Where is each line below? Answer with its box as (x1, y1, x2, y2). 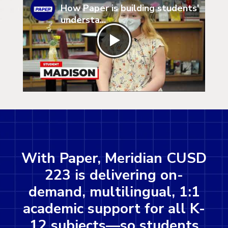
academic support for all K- (23, 199, 205, 219)
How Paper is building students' (61, 2, 199, 14)
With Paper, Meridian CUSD (21, 149, 207, 168)
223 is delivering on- (45, 165, 183, 185)
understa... (61, 14, 106, 26)
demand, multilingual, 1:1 (28, 182, 200, 202)
